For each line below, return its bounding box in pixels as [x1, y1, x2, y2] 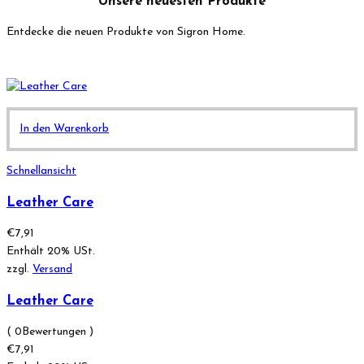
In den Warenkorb [19, 123, 109, 136]
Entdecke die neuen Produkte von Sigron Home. [6, 26, 245, 39]
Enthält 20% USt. [6, 245, 95, 258]
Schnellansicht [6, 165, 76, 178]
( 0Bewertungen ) [6, 325, 93, 338]
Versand [32, 263, 72, 276]
